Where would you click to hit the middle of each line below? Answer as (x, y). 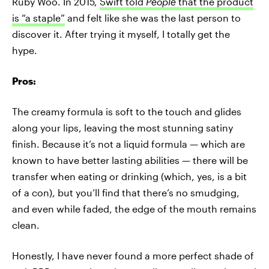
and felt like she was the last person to (153, 17)
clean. (26, 225)
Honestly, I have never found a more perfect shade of (133, 255)
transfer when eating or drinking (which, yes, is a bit (129, 176)
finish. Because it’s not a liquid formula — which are (128, 144)
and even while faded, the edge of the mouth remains (134, 208)
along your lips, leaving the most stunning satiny (122, 127)
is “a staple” (38, 17)
